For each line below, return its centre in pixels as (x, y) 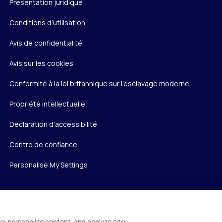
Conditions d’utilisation (47, 23)
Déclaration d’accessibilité (53, 124)
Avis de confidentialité (46, 43)
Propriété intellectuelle (47, 104)
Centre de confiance (43, 144)
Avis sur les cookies (41, 63)
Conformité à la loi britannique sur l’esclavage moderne (99, 83)
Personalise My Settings (48, 165)
